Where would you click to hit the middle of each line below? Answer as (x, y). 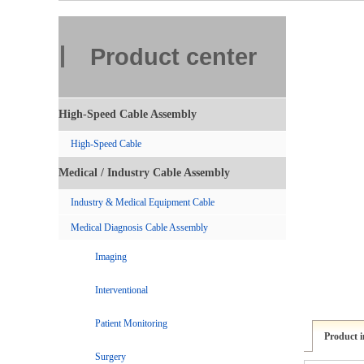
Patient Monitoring (131, 323)
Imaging (111, 257)
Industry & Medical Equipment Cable (143, 202)
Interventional (121, 290)
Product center (173, 57)
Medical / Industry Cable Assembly (144, 173)
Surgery (110, 357)
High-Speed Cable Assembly (128, 114)
